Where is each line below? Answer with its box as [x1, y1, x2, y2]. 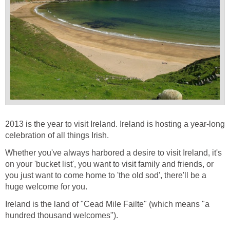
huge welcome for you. [5, 182, 87, 191]
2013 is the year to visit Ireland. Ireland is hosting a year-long [5, 120, 225, 129]
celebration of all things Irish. [5, 131, 109, 140]
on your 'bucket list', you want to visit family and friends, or [5, 160, 214, 169]
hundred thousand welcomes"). [5, 211, 118, 220]
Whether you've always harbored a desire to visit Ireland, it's [5, 148, 222, 158]
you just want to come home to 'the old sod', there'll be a [5, 171, 206, 180]
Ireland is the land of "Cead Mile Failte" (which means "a [5, 200, 209, 209]
